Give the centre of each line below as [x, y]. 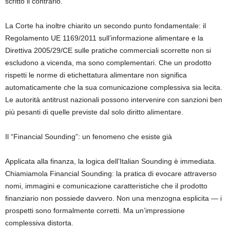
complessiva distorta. [39, 223]
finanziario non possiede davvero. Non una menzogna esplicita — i [113, 198]
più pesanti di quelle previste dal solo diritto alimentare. [94, 112]
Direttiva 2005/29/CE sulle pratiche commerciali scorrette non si [108, 50]
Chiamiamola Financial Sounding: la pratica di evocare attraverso [111, 173]
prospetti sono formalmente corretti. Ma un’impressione [95, 210]
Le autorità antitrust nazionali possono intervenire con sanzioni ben [114, 99]
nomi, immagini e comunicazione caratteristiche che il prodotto [106, 186]
